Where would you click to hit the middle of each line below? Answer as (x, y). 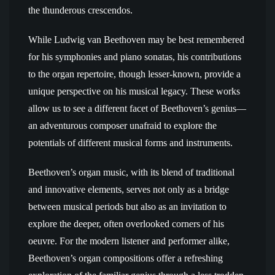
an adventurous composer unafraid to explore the (122, 126)
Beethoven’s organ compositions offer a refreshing (126, 258)
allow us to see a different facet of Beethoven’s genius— (137, 108)
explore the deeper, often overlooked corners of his (126, 224)
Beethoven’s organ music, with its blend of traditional (131, 172)
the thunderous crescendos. (80, 10)
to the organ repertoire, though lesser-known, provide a (134, 74)
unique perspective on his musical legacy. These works (134, 91)
